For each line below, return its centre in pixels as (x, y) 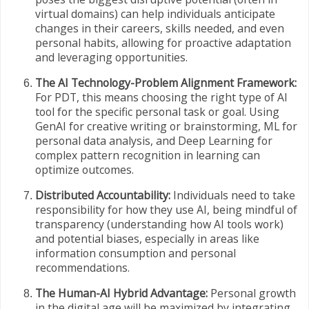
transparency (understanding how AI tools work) (159, 224)
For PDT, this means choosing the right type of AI (161, 98)
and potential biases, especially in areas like (147, 238)
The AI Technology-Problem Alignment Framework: (166, 83)
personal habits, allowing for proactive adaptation (163, 43)
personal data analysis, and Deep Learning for (154, 141)
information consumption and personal (136, 253)
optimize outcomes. (84, 170)
